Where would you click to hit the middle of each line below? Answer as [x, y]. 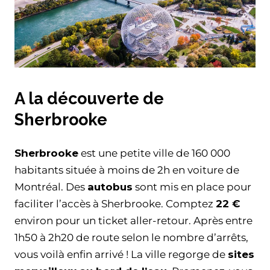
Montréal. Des [51, 187]
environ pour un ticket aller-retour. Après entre [133, 221]
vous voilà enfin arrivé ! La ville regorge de [121, 255]
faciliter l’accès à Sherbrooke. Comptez [115, 204]
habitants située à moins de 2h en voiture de [127, 170]
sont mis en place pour [192, 187]
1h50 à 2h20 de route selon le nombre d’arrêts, [131, 238]
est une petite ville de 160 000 [154, 153]
